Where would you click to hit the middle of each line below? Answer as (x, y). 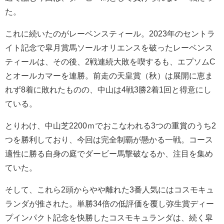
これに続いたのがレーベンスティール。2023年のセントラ (110, 33)
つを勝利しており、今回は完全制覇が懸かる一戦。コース (109, 139)
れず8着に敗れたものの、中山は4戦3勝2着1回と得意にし (108, 89)
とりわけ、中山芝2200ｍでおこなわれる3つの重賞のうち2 (110, 125)
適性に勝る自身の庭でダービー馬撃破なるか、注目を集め (109, 153)
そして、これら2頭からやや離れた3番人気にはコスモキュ (109, 189)
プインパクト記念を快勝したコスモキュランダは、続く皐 (109, 217)
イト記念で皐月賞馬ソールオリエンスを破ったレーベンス (109, 47)
